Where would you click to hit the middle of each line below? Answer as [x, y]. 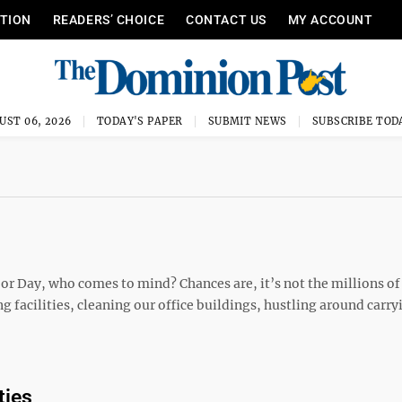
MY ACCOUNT [330, 20]
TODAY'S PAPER [140, 121]
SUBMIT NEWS [247, 121]
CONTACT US [226, 20]
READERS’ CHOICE [109, 20]
